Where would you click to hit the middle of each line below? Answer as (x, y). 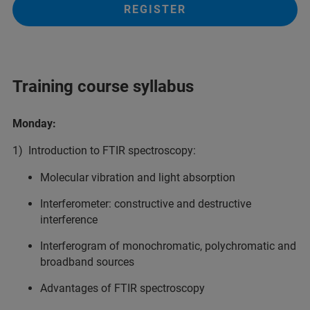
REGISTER (155, 9)
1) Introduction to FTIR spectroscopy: (104, 151)
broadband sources (87, 262)
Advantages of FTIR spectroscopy (122, 288)
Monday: (34, 124)
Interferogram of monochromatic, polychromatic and (168, 246)
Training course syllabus (103, 86)
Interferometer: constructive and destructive (146, 204)
